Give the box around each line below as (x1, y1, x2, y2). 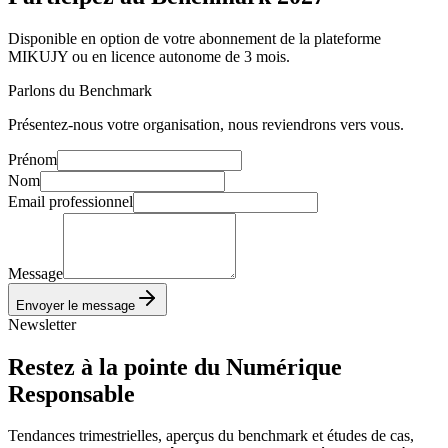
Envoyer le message (16, 297, 135, 313)
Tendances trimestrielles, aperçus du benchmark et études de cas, (8, 427, 414, 445)
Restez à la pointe (8, 353, 188, 380)
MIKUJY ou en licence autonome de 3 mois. (8, 47, 290, 65)
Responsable (8, 380, 135, 407)
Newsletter (8, 315, 76, 333)
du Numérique (194, 353, 342, 380)
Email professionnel (8, 192, 133, 210)
